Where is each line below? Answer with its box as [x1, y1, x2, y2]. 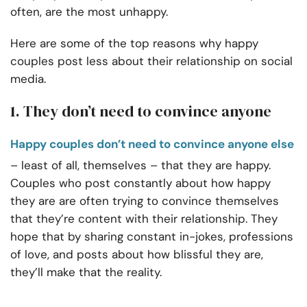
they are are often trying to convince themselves [10, 193, 279, 209]
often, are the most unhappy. [10, 4, 168, 20]
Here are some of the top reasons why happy [10, 36, 258, 51]
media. [10, 71, 46, 87]
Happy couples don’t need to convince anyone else [10, 136, 294, 152]
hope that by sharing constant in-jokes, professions [10, 229, 293, 245]
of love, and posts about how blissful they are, [10, 247, 263, 262]
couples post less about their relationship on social [10, 53, 293, 69]
